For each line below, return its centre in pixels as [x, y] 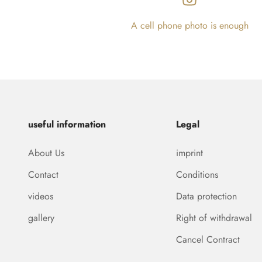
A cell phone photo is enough [189, 25]
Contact [43, 174]
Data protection [207, 196]
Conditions [197, 174]
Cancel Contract [208, 239]
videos [41, 196]
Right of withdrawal [214, 218]
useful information [67, 124]
